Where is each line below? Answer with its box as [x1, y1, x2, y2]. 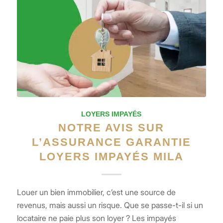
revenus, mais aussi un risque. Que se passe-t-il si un [16, 200, 203, 210]
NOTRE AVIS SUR [58, 121, 165, 134]
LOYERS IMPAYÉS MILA [39, 150, 184, 163]
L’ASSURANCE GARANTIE [31, 135, 191, 148]
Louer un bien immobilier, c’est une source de [16, 187, 176, 197]
